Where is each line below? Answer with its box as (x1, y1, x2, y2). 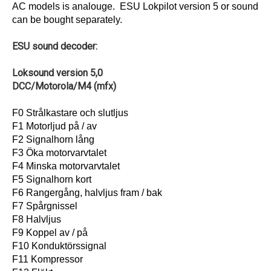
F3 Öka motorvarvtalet (12, 147, 106, 158)
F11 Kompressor (12, 253, 83, 264)
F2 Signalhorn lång (12, 134, 94, 145)
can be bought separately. (12, 14, 122, 25)
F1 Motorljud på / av (12, 120, 97, 131)
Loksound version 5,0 (12, 67, 103, 79)
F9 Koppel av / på (12, 227, 88, 238)
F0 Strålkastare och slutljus (12, 107, 128, 118)
